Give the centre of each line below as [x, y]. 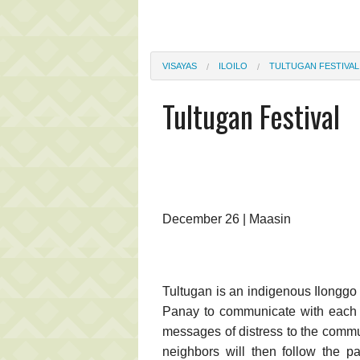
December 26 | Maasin [227, 219]
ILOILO [233, 65]
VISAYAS [180, 65]
